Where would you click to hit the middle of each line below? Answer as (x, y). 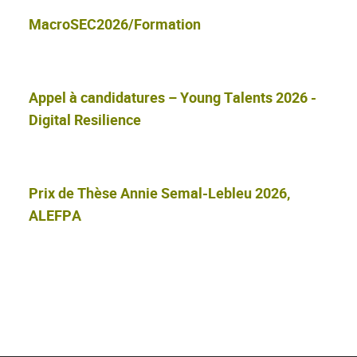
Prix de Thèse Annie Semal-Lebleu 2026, (159, 193)
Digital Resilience (85, 120)
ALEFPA (55, 216)
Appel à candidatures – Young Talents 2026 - (173, 98)
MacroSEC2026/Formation (115, 24)
